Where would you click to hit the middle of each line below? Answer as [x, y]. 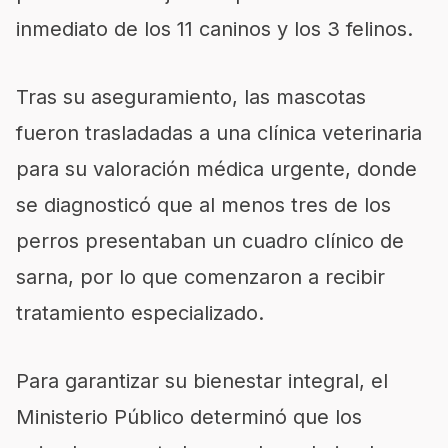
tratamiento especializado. [140, 312]
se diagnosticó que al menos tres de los [203, 204]
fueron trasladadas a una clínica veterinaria [219, 132]
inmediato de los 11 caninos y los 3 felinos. [214, 28]
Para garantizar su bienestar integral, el [202, 380]
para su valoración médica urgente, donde [216, 168]
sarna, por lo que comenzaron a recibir [200, 276]
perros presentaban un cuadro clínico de [210, 240]
